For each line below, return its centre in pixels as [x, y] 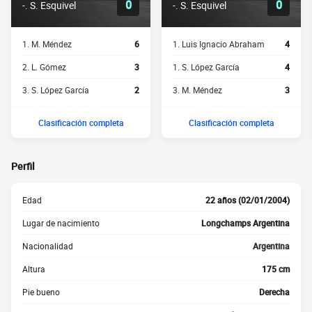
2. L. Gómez [44, 67]
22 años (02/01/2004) [248, 200]
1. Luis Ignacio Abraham [219, 44]
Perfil [23, 166]
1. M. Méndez [47, 44]
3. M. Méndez [197, 90]
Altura [34, 269]
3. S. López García [56, 90]
